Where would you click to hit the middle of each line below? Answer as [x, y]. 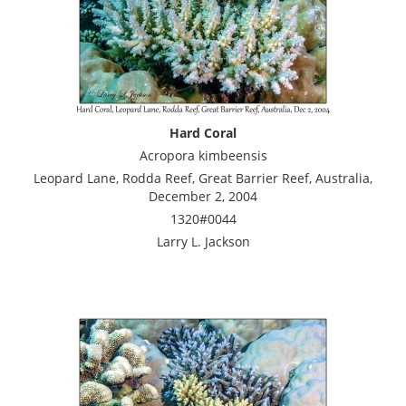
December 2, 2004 [203, 196]
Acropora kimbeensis [203, 155]
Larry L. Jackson [203, 241]
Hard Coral [203, 132]
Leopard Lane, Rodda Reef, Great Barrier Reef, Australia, [203, 178]
